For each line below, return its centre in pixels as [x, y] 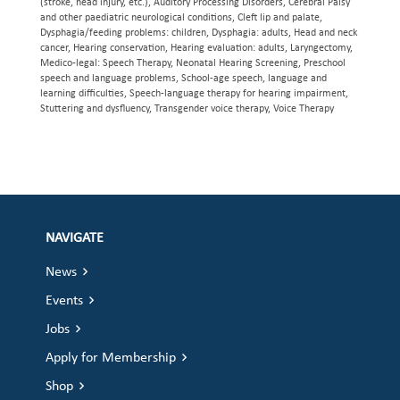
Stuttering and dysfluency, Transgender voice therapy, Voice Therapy [187, 109]
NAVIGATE [75, 238]
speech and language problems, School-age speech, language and [183, 79]
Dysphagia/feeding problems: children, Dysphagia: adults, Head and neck [199, 33]
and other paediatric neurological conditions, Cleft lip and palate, [181, 18]
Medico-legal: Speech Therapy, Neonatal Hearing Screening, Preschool [193, 63]
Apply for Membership [111, 358]
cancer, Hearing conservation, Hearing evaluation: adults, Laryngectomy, [196, 48]
